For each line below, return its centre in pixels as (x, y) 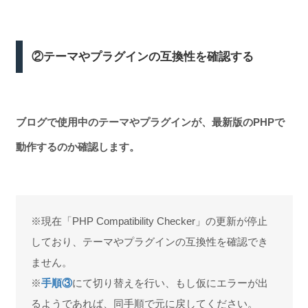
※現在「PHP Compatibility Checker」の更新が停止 (149, 221)
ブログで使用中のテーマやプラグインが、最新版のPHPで (150, 122)
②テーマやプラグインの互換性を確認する (143, 56)
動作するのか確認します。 (77, 146)
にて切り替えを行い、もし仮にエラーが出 (170, 283)
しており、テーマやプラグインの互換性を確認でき (150, 241)
